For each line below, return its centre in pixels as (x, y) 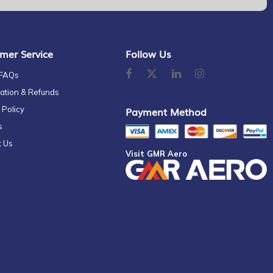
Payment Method (166, 112)
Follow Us (148, 54)
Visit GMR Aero (156, 154)
